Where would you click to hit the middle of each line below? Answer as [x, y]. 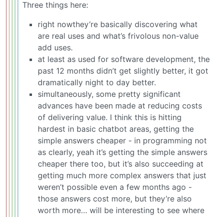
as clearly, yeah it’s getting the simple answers [123, 152]
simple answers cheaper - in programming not [122, 140]
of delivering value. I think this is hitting [110, 117]
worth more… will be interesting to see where [121, 210]
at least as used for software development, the [124, 59]
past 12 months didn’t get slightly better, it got [123, 70]
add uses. [55, 47]
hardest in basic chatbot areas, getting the [116, 129]
